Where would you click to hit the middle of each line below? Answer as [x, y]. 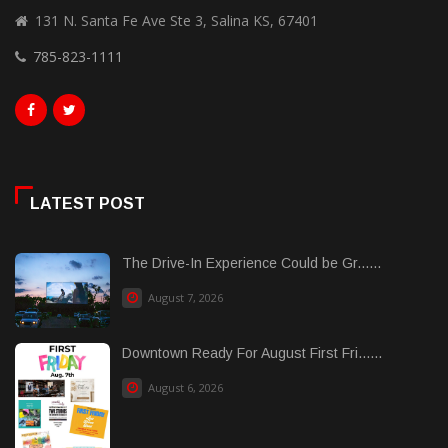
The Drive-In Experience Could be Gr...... [251, 263]
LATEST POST [87, 203]
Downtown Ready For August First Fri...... [252, 353]
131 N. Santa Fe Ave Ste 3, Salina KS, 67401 [176, 20]
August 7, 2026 [184, 297]
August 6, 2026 [184, 387]
